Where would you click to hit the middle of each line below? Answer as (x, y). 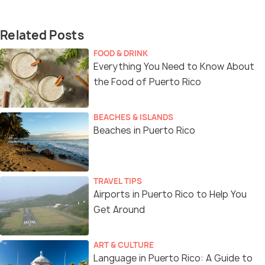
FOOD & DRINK (121, 53)
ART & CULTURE (124, 245)
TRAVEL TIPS (118, 181)
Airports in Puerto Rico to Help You (170, 194)
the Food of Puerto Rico (147, 82)
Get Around (119, 209)
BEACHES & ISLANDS (133, 117)
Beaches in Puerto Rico (144, 130)
